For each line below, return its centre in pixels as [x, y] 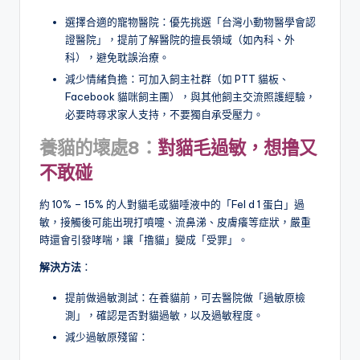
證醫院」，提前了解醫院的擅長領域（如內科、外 [180, 39]
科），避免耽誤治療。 [117, 57]
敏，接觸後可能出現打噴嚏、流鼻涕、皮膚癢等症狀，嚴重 [175, 221]
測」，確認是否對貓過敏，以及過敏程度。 [164, 315]
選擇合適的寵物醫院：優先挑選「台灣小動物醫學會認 [190, 21]
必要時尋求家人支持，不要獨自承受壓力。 [164, 114]
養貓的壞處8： [98, 147]
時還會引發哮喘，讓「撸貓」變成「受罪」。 [144, 239]
